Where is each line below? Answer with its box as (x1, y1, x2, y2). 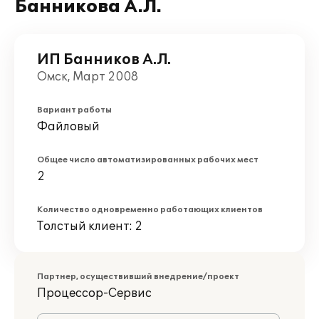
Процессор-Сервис (37, 286, 152, 300)
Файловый (37, 120, 100, 134)
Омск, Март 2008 (37, 70, 138, 84)
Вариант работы (37, 105, 112, 115)
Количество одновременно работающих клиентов (37, 205, 263, 214)
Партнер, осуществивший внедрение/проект (37, 272, 239, 281)
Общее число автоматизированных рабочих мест (37, 155, 258, 164)
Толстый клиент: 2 (37, 219, 142, 234)
